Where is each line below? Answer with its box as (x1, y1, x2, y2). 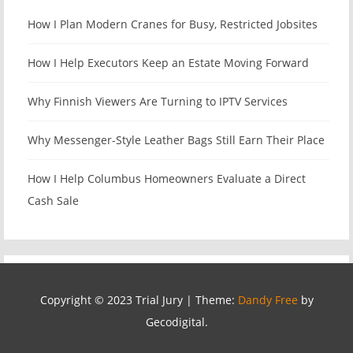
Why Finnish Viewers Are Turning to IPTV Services (28, 94, 288, 110)
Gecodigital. (145, 314, 208, 330)
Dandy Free (237, 292, 298, 308)
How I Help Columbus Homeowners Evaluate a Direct (28, 171, 306, 187)
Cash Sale (28, 193, 79, 209)
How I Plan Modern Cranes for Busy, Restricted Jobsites (28, 17, 318, 32)
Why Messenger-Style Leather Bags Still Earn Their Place (28, 132, 325, 148)
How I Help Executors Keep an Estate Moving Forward (28, 55, 309, 71)
